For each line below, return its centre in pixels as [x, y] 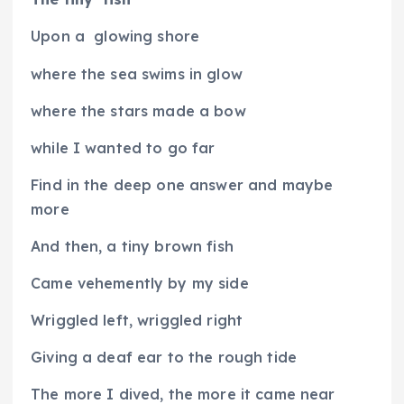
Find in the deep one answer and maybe [182, 184]
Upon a [58, 37]
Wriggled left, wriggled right [137, 320]
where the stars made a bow [138, 110]
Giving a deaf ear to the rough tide [164, 358]
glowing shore [147, 37]
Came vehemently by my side [140, 283]
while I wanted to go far [123, 147]
